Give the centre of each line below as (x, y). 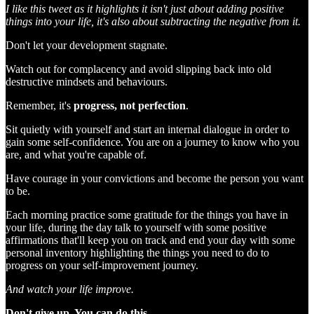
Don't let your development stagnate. (87, 45)
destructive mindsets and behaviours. (87, 81)
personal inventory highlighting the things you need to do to (137, 252)
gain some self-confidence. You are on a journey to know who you (152, 142)
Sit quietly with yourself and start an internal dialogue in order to (148, 129)
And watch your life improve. (70, 289)
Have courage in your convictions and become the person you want (155, 178)
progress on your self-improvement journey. (102, 265)
